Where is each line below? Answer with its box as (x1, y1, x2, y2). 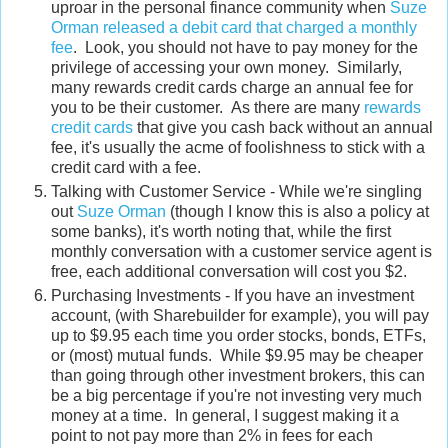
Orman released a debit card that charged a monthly (51, 19, 417, 37)
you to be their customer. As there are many (51, 99, 364, 117)
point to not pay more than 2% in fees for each (51, 426, 373, 444)
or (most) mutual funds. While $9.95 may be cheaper (51, 346, 423, 364)
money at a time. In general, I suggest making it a (51, 406, 399, 424)
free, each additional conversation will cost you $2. (51, 263, 407, 281)
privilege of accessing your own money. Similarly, (51, 59, 402, 77)
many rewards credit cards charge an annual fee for (51, 79, 413, 97)
